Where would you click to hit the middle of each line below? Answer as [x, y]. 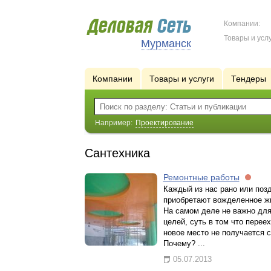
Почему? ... [184, 243]
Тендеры [248, 79]
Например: [114, 123]
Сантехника [117, 153]
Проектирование [164, 123]
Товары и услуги [181, 79]
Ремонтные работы [201, 177]
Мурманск [166, 44]
